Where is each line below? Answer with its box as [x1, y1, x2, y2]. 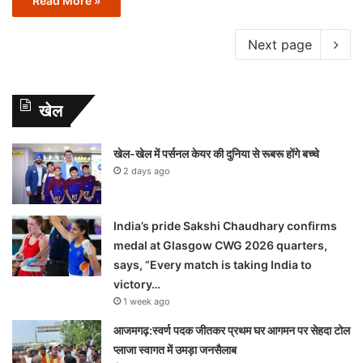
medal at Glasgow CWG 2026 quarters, [113, 237, 327, 252]
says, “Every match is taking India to [113, 257, 312, 271]
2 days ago [123, 164, 170, 177]
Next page [248, 36, 312, 53]
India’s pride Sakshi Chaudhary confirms [113, 218, 337, 233]
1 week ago [123, 295, 170, 307]
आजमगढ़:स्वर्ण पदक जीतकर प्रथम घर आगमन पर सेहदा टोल [113, 322, 350, 337]
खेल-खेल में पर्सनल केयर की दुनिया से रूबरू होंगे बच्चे [113, 146, 319, 160]
